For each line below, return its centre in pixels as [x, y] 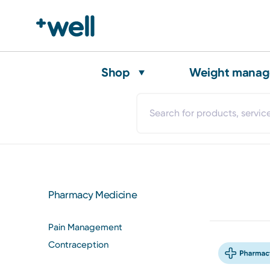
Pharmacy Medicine [93, 195]
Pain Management [85, 227]
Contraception [78, 244]
